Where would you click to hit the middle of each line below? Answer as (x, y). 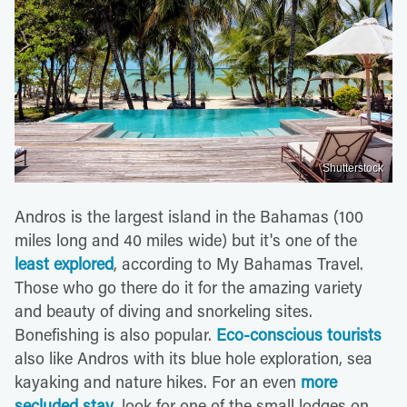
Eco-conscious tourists (299, 334)
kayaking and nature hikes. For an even (158, 381)
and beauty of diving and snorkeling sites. (164, 310)
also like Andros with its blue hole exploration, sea (194, 357)
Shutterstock (353, 168)
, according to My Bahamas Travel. (238, 263)
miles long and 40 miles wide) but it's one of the (186, 239)
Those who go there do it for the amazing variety (189, 287)
